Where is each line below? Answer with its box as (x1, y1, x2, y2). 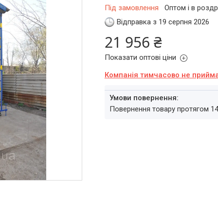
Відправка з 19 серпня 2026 (116, 18, 209, 26)
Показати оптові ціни (104, 53, 176, 62)
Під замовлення (104, 3, 159, 12)
